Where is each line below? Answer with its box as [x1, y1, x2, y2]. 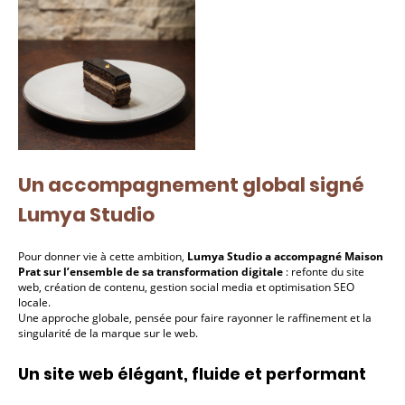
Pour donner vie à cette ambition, [18, 249, 187, 265]
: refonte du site [283, 264, 364, 280]
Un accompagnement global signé [18, 170, 364, 199]
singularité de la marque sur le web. [18, 325, 198, 342]
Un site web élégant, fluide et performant [18, 363, 366, 385]
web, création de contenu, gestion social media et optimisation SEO [18, 279, 354, 296]
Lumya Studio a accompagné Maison [187, 249, 383, 265]
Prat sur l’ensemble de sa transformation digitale [18, 264, 283, 280]
